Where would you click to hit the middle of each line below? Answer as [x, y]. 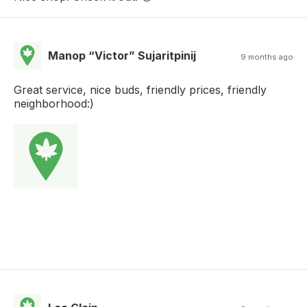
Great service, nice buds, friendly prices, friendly [140, 90]
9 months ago [267, 57]
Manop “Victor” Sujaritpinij [122, 56]
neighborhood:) [54, 104]
